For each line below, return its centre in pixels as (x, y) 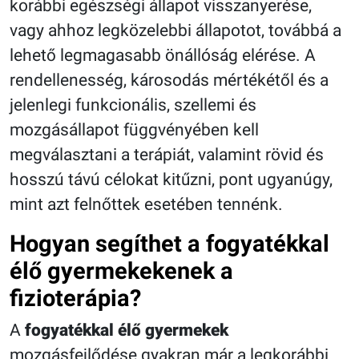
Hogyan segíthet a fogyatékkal (169, 243)
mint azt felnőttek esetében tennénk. (146, 204)
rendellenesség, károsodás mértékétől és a (169, 80)
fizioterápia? (75, 298)
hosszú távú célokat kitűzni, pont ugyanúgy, (171, 179)
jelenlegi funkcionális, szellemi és (133, 105)
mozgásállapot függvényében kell (134, 129)
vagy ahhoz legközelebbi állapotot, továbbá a (175, 30)
